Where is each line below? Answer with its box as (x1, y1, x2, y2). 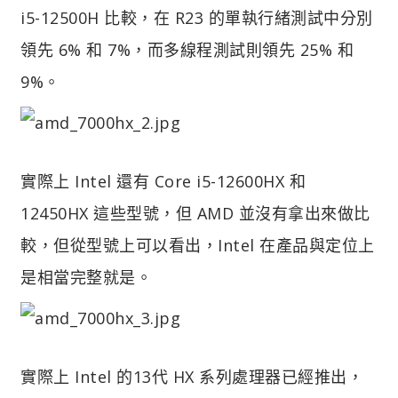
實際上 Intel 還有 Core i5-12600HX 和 (20, 170, 306, 192)
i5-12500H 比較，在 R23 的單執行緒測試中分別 (20, 6, 373, 28)
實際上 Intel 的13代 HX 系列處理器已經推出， (20, 365, 363, 387)
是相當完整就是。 (20, 266, 152, 288)
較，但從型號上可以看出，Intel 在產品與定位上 (20, 234, 375, 256)
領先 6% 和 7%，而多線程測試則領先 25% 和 (20, 38, 354, 60)
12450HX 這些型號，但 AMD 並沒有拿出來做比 (20, 202, 370, 224)
